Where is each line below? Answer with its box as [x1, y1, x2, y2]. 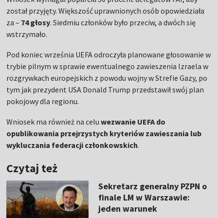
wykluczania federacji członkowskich [6, 140, 138, 150]
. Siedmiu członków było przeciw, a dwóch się [50, 18, 196, 28]
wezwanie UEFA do [101, 117, 166, 127]
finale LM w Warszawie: [98, 192, 190, 203]
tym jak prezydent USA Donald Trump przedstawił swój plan [6, 85, 204, 95]
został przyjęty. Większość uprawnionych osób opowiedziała [6, 6, 205, 16]
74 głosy [19, 18, 51, 28]
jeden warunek [98, 203, 157, 215]
